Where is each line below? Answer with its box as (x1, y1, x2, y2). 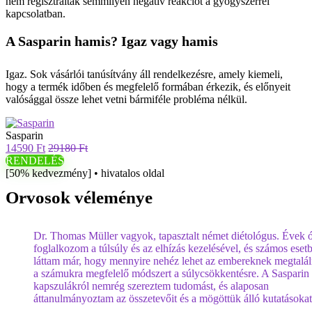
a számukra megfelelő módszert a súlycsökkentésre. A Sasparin (33, 267, 309, 279)
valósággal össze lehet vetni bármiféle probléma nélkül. (6, 93, 247, 105)
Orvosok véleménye (6, 188, 153, 207)
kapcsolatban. (6, 8, 65, 19)
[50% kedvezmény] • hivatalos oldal (6, 167, 164, 179)
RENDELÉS (6, 155, 64, 166)
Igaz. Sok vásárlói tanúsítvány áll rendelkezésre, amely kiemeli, (6, 68, 283, 80)
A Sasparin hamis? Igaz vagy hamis (6, 33, 218, 49)
